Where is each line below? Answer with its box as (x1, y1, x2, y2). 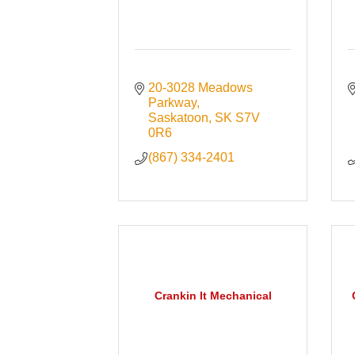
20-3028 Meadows (147, 81, 253, 95)
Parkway (147, 96, 197, 110)
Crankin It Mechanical (154, 289, 272, 303)
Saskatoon (147, 111, 208, 125)
